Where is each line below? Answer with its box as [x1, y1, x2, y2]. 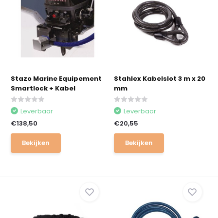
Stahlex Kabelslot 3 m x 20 [114, 74, 205, 83]
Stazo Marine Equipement [11, 74, 102, 83]
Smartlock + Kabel [11, 84, 76, 93]
